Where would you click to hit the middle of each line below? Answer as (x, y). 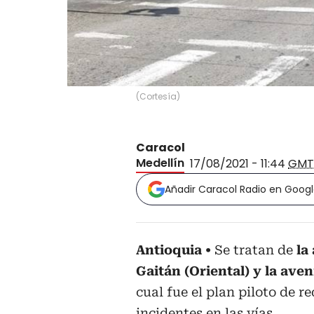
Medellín (160, 163)
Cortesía (158, 96)
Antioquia (169, 250)
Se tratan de (254, 250)
